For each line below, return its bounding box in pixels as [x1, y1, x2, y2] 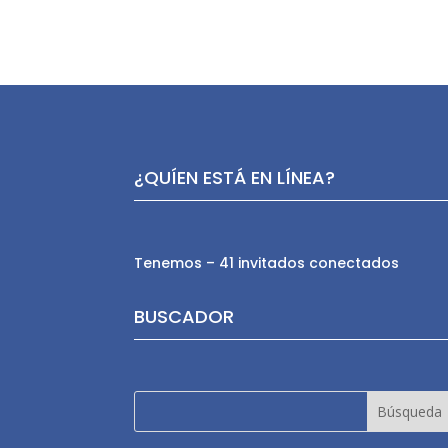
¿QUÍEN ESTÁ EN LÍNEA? [134, 164, 336, 190]
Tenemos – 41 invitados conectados [134, 253, 400, 274]
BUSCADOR [134, 303, 235, 329]
